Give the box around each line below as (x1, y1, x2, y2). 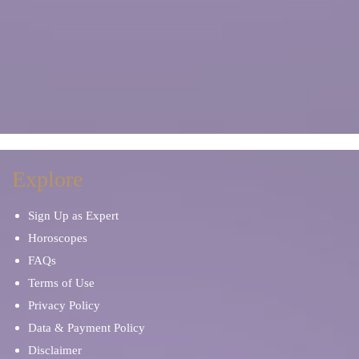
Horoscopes (28, 231, 87, 244)
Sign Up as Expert (28, 208, 119, 222)
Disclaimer (28, 343, 82, 357)
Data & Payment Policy (28, 321, 145, 334)
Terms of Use (28, 276, 95, 289)
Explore (12, 166, 83, 192)
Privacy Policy (28, 298, 100, 312)
